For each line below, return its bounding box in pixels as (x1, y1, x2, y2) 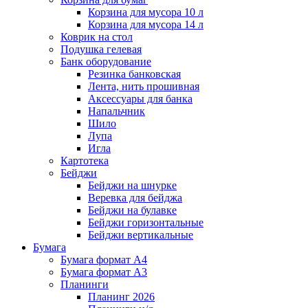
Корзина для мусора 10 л (88, 6, 203, 19)
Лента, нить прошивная (88, 80, 199, 93)
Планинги (60, 278, 109, 291)
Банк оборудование (60, 56, 151, 68)
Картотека (60, 155, 109, 167)
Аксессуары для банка (88, 93, 192, 105)
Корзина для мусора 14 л (88, 19, 203, 31)
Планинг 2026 (88, 291, 155, 303)
